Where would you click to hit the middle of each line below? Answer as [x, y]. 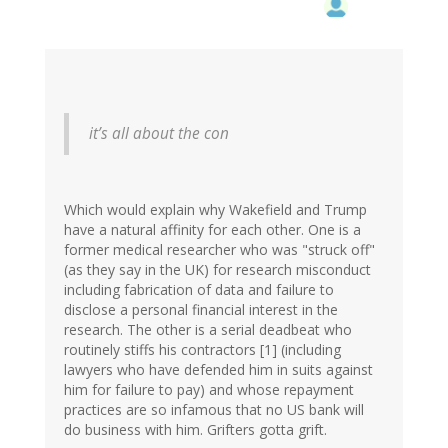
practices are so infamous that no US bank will [214, 410]
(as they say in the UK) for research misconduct [217, 270]
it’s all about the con [159, 134]
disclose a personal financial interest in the [201, 310]
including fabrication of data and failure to [199, 290]
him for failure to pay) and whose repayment [209, 390]
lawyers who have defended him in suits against [218, 370]
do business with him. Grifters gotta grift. [195, 430]
